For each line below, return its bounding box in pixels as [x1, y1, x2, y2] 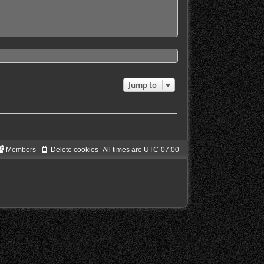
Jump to [128, 80, 157, 91]
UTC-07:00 [143, 146, 179, 154]
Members [5, 146, 36, 154]
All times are [102, 146, 144, 154]
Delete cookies [50, 146, 98, 154]
